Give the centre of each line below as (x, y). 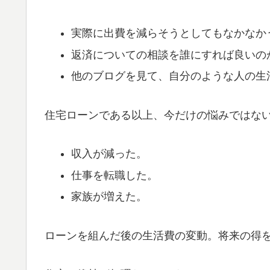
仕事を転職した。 (114, 175)
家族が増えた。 (109, 197)
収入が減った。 (109, 154)
